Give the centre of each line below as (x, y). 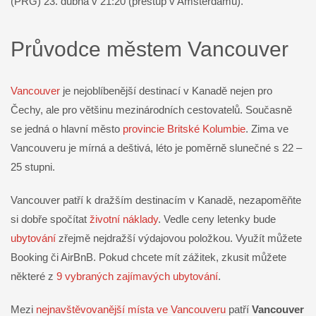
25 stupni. (33, 166)
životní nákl (116, 219)
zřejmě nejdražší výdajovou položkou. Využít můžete (179, 238)
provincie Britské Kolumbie (184, 128)
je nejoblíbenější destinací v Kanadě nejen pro (166, 90)
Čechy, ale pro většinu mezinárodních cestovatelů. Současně (151, 109)
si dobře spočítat (50, 219)
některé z (34, 276)
